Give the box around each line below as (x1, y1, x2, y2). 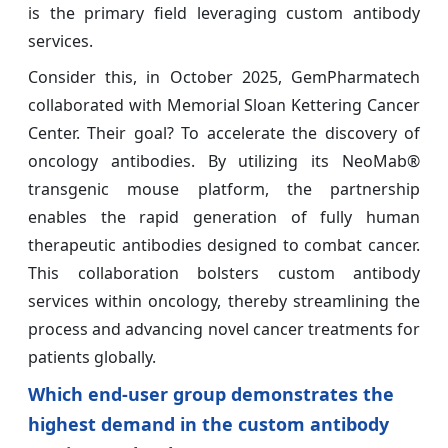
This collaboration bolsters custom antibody (28, 261, 420, 284)
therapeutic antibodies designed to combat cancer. (28, 233, 420, 256)
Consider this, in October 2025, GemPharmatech (28, 65, 420, 88)
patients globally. (28, 345, 156, 368)
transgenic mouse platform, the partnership (28, 177, 420, 200)
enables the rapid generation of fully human (28, 205, 420, 228)
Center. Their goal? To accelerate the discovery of (28, 121, 420, 144)
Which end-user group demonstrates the (28, 381, 394, 406)
